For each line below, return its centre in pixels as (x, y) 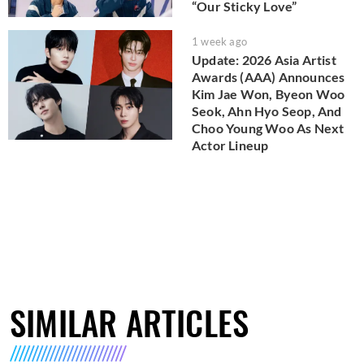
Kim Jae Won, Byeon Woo (269, 94)
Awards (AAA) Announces (269, 77)
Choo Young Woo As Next (268, 128)
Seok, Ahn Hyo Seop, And (267, 111)
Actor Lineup (230, 145)
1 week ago (219, 42)
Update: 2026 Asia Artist (264, 60)
